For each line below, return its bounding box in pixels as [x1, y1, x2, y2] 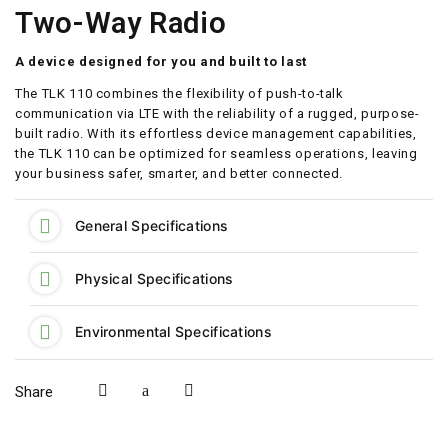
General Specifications [75, 217, 229, 235]
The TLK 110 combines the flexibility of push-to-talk [15, 86, 344, 102]
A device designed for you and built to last [15, 54, 307, 70]
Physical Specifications [75, 270, 234, 288]
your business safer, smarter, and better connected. [15, 166, 344, 182]
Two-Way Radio [15, 6, 227, 41]
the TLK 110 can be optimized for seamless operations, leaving [15, 146, 418, 162]
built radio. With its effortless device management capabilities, [15, 126, 417, 142]
